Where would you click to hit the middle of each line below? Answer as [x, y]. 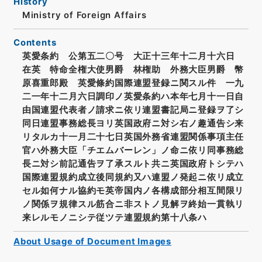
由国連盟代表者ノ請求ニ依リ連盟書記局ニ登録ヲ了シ [133, 110]
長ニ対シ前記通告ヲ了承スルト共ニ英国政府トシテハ [133, 163]
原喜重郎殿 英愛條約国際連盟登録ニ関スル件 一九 [133, 83]
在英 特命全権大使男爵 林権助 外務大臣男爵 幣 [133, 69]
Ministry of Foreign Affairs [84, 15]
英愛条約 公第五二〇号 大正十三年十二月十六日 [133, 56]
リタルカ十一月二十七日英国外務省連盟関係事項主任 [133, 137]
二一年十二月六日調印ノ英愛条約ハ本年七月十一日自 [133, 96]
